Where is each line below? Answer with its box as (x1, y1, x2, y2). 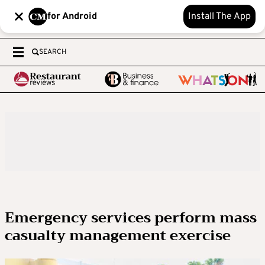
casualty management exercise (5, 223, 231, 248)
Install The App (188, 11, 251, 22)
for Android (47, 11, 97, 22)
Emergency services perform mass (5, 205, 257, 230)
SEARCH (39, 47, 66, 57)
